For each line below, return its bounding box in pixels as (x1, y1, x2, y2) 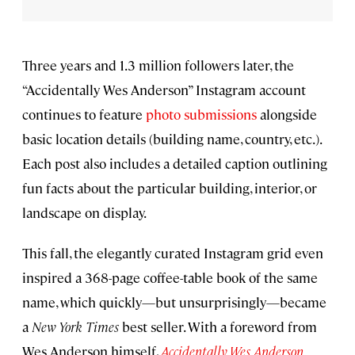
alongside (257, 105, 317, 124)
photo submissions (146, 105, 257, 124)
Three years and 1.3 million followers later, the (22, 56, 294, 74)
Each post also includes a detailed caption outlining (22, 155, 327, 173)
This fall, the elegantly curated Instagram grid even (22, 244, 323, 262)
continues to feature (22, 105, 146, 124)
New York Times (32, 318, 122, 336)
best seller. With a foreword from (122, 318, 317, 336)
